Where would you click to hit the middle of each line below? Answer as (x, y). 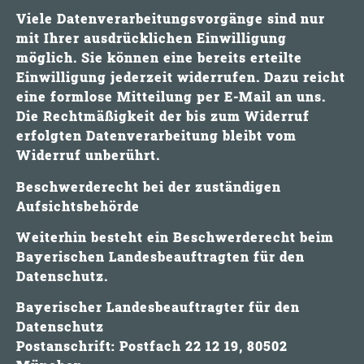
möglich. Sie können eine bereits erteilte (159, 58)
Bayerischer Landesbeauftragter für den (158, 307)
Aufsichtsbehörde (78, 206)
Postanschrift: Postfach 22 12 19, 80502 (152, 346)
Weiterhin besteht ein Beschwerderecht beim (175, 237)
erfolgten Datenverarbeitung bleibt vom (156, 136)
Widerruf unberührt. (88, 155)
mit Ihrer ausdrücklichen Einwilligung (152, 38)
